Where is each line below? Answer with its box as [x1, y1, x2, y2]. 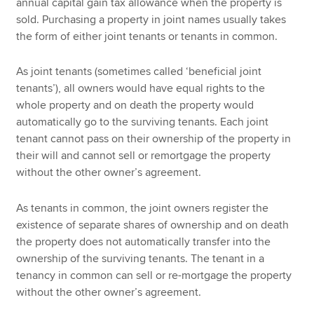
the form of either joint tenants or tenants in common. [16, 29, 278, 43]
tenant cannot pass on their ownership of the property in [16, 132, 292, 146]
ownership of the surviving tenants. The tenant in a [16, 251, 265, 266]
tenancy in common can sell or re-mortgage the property [16, 268, 292, 282]
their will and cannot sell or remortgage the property [16, 149, 271, 163]
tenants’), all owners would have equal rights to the [16, 81, 266, 96]
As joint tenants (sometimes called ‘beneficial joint [16, 64, 262, 79]
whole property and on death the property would [16, 98, 254, 113]
